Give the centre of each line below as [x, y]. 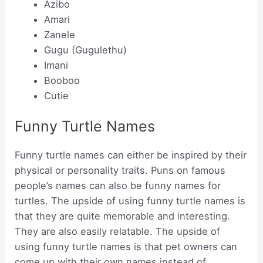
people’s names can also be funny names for [118, 186]
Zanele [59, 34]
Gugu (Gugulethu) [85, 50]
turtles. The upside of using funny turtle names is [130, 201]
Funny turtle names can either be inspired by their [131, 155]
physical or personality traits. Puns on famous [120, 171]
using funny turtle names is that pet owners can [126, 247]
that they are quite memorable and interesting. [123, 216]
